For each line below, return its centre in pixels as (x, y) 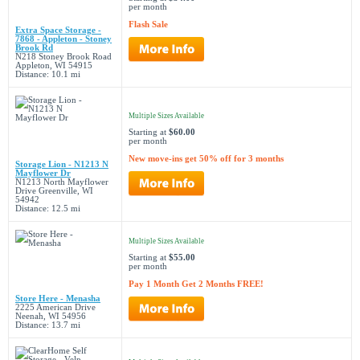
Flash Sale (148, 25)
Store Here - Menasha (58, 299)
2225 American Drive (55, 307)
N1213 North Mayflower (62, 182)
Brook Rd (34, 48)
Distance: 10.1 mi (48, 74)
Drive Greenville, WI (54, 191)
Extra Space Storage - (58, 30)
